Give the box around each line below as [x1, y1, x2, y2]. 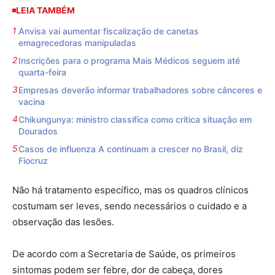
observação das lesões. [12, 216, 114, 228]
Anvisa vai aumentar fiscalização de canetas [18, 26, 199, 37]
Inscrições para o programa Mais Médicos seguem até [18, 55, 240, 66]
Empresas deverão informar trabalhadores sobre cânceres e [18, 85, 262, 96]
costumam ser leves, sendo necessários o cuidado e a [12, 200, 247, 212]
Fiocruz [18, 155, 48, 166]
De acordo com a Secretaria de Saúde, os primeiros [12, 248, 236, 260]
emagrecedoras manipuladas [18, 37, 136, 48]
